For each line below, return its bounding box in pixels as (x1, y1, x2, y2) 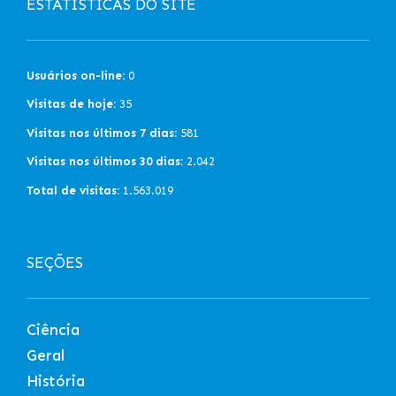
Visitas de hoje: (27, 97, 116, 111)
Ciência (27, 321, 80, 339)
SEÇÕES (27, 254, 83, 272)
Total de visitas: (27, 183, 119, 197)
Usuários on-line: (27, 69, 125, 83)
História (27, 372, 85, 391)
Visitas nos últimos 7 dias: (27, 126, 177, 140)
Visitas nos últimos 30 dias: (27, 155, 183, 169)
